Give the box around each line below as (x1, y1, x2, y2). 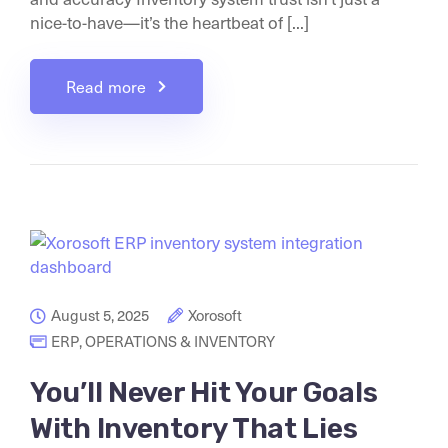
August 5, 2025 (51, 305, 149, 325)
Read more (66, 76, 147, 97)
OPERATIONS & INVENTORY (85, 331, 275, 351)
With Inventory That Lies (30, 412, 358, 445)
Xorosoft (188, 305, 242, 325)
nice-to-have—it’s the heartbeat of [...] (30, 10, 309, 34)
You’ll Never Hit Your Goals (30, 376, 378, 409)
